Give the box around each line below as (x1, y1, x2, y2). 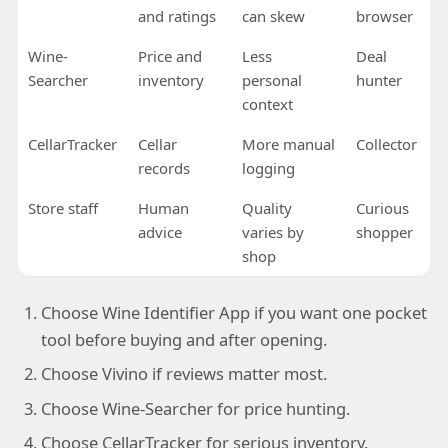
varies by (241, 222, 304, 243)
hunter (355, 70, 402, 91)
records (137, 158, 190, 179)
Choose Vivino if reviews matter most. (40, 362, 327, 386)
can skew (241, 6, 305, 27)
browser (355, 6, 413, 27)
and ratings (137, 6, 216, 27)
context (241, 94, 293, 115)
